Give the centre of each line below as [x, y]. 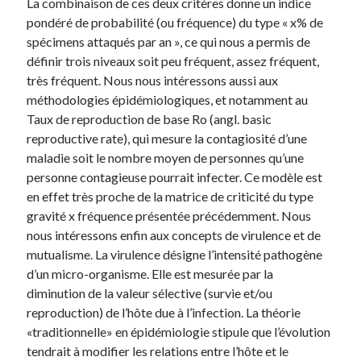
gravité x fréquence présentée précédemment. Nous [169, 215]
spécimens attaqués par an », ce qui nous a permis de [169, 41]
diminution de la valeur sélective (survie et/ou [150, 293]
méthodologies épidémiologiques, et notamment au [168, 99]
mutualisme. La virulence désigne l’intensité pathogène [175, 254]
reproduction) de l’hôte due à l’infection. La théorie [164, 312]
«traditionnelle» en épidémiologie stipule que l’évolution [179, 331]
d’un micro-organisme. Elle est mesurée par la [150, 273]
